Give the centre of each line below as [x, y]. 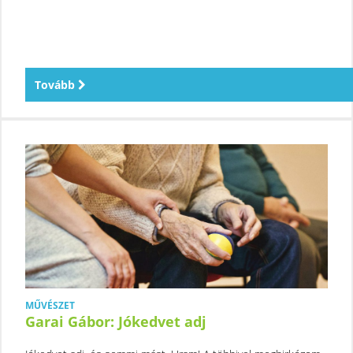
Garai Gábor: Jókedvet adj [116, 321]
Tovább [56, 84]
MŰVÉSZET [50, 305]
